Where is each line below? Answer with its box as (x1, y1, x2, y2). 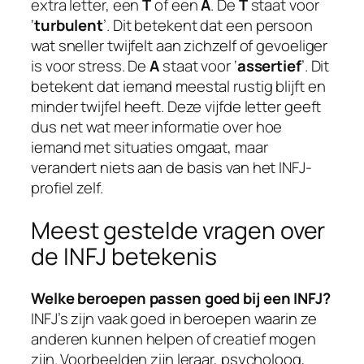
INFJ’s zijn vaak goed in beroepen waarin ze (31, 308, 317, 330)
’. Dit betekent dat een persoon (103, 15, 313, 37)
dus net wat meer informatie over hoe (31, 116, 283, 138)
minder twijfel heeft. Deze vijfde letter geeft (31, 96, 322, 118)
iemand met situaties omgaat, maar (31, 136, 268, 158)
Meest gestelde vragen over (31, 214, 326, 246)
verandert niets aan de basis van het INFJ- (31, 157, 312, 179)
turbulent (33, 15, 104, 37)
